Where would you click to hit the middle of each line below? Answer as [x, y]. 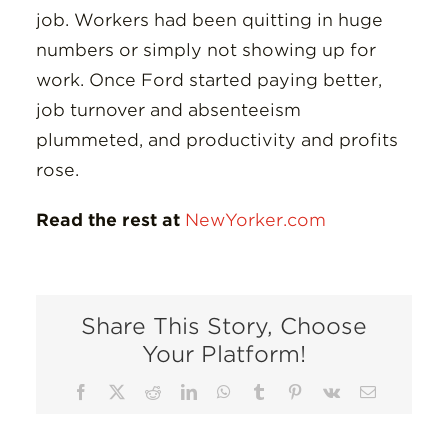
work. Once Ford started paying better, [208, 80]
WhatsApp [263, 391]
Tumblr [288, 391]
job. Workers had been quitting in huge [209, 20]
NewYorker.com [255, 220]
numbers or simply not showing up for [205, 50]
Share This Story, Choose [224, 326]
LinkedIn [224, 391]
